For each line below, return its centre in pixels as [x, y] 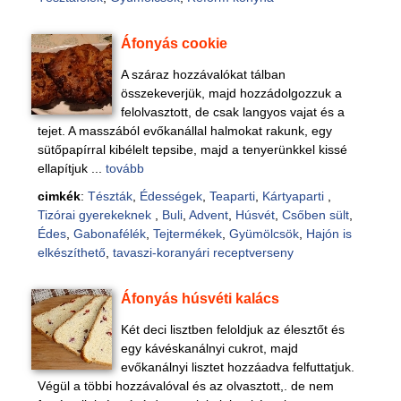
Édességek [171, 196]
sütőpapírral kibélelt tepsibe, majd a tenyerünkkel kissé [192, 149]
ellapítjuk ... [71, 168]
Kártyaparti [294, 196]
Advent [208, 215]
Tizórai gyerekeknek [96, 215]
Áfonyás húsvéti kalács [200, 299]
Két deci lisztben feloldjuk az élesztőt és [233, 329]
